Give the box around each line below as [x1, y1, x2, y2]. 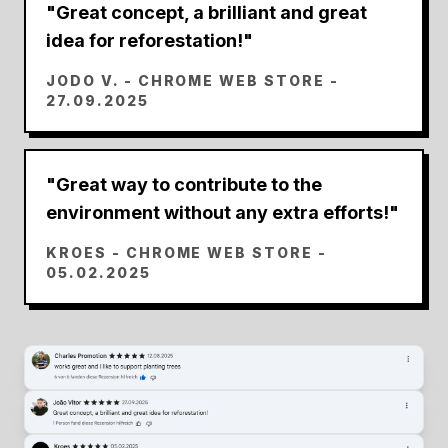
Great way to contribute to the [56, 173, 322, 195]
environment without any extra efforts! [46, 201, 389, 223]
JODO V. [46, 71, 119, 89]
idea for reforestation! [46, 29, 243, 51]
